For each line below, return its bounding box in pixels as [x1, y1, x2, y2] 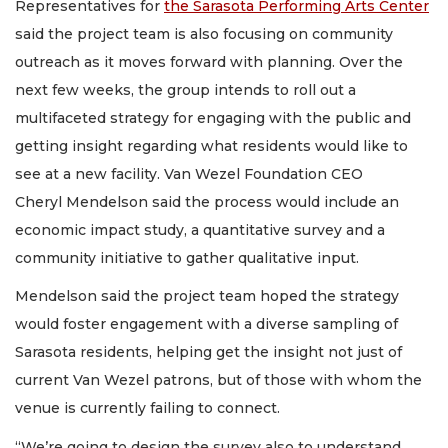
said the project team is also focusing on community [15, 24, 393, 43]
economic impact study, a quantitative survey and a [15, 220, 385, 239]
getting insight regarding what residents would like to [15, 136, 408, 155]
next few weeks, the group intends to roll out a [15, 80, 356, 99]
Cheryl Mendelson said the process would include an [15, 192, 399, 211]
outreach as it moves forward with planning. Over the [15, 52, 403, 71]
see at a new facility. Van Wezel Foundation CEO [15, 164, 363, 183]
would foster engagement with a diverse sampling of [15, 315, 398, 334]
